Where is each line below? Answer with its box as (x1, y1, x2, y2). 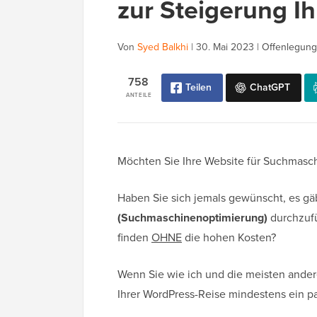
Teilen (185, 80, 212, 96)
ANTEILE (126, 91, 152, 100)
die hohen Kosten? (182, 229, 276, 246)
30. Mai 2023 (196, 40, 254, 55)
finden (117, 229, 151, 246)
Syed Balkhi (137, 40, 188, 55)
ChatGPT (250, 80, 290, 96)
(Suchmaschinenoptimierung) (117, 209, 267, 226)
